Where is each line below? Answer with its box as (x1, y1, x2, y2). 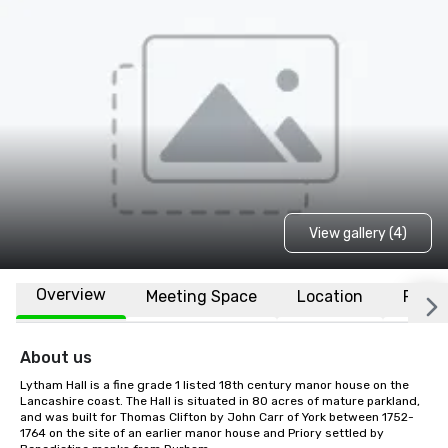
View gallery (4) (308, 224, 407, 242)
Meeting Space (146, 286, 257, 306)
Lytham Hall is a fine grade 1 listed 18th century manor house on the (20, 378, 409, 392)
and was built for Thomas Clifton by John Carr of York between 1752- (20, 410, 414, 424)
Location (297, 286, 363, 306)
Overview (36, 285, 106, 304)
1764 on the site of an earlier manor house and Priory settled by (20, 426, 384, 440)
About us (20, 348, 92, 367)
